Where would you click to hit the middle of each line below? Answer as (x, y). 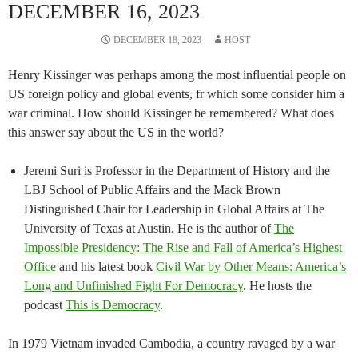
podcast (45, 305)
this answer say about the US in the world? (116, 133)
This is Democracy (113, 305)
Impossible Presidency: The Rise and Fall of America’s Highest (183, 248)
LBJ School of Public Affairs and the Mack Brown (152, 190)
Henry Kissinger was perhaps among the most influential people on (177, 75)
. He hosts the (277, 286)
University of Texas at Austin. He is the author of (149, 229)
